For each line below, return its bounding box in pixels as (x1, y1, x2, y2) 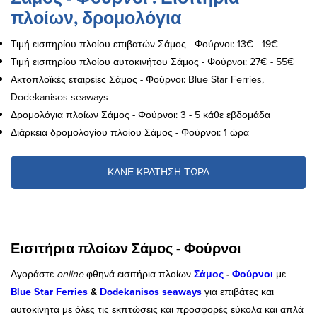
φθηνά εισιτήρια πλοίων (83, 267, 194, 281)
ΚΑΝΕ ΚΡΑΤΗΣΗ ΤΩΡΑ (108, 165, 209, 179)
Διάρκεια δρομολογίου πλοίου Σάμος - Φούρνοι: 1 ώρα (11, 125, 249, 139)
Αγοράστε (11, 267, 57, 281)
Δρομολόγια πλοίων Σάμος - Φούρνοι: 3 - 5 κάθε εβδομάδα (11, 108, 270, 122)
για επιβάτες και (202, 284, 274, 299)
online (57, 267, 83, 281)
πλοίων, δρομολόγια (11, 5, 181, 30)
